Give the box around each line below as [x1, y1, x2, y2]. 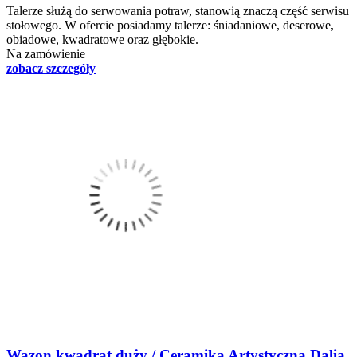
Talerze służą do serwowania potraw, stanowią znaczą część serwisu [6, 3, 349, 18]
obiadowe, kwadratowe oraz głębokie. [6, 32, 198, 46]
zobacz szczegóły [6, 61, 96, 75]
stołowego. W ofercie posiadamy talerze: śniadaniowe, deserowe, [6, 18, 334, 32]
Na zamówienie [6, 46, 85, 61]
